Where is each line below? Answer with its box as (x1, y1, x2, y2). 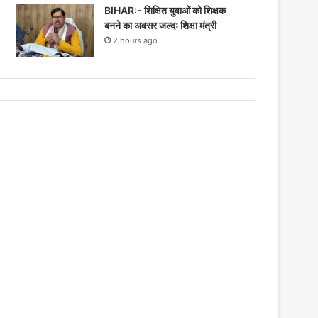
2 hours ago (113, 35, 158, 45)
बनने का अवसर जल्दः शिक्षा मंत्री (104, 18, 217, 31)
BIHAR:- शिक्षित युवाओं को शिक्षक (104, 4, 226, 16)
